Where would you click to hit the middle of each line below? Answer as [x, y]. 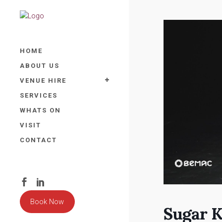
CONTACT [38, 140]
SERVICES [39, 96]
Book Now [47, 202]
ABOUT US [40, 66]
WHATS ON [40, 111]
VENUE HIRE [43, 81]
